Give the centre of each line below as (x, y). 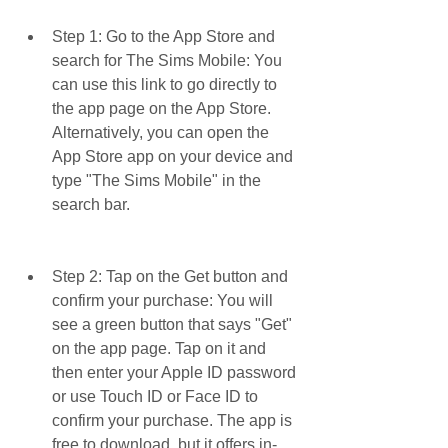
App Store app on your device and (172, 156)
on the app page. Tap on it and (159, 348)
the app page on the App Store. (161, 108)
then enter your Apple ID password (174, 372)
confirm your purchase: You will (162, 300)
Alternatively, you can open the (160, 132)
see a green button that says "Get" (172, 324)
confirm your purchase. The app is (172, 420)
